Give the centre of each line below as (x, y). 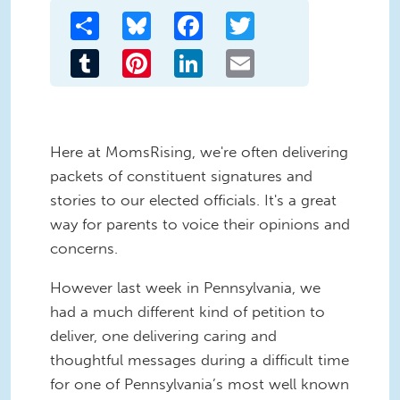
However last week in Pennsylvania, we (185, 287)
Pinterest (179, 55)
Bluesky (175, 18)
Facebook (234, 18)
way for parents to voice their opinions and (200, 224)
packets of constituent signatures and (181, 175)
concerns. (86, 248)
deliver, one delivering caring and (163, 335)
